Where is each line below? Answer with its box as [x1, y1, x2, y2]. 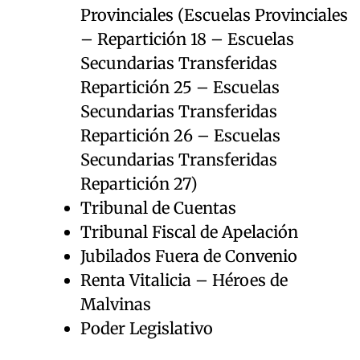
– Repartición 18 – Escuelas [80, 28, 294, 49]
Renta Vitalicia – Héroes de [80, 269, 288, 290]
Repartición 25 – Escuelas [80, 76, 280, 97]
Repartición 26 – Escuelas [80, 125, 280, 145]
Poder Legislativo [80, 317, 213, 338]
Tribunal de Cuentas [80, 197, 236, 218]
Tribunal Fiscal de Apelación [80, 221, 298, 242]
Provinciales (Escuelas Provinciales [80, 4, 348, 25]
